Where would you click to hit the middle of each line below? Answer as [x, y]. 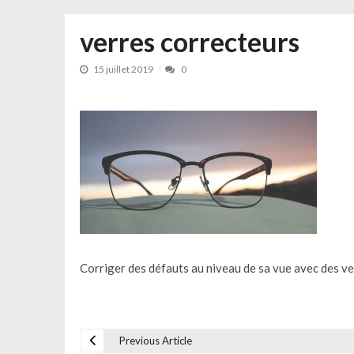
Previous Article [155, 340]
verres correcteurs [189, 41]
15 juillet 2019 [124, 69]
